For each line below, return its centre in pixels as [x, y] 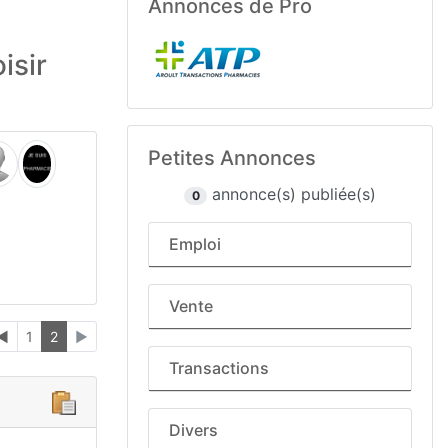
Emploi [195, 244]
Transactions [219, 368]
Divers [193, 430]
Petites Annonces [232, 158]
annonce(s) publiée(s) [291, 194]
